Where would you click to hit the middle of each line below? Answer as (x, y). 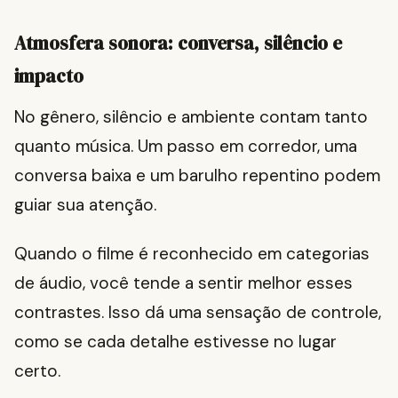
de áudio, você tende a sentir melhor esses (183, 283)
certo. (37, 371)
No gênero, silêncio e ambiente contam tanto (191, 117)
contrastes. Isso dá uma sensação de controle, (198, 313)
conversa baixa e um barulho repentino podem (197, 176)
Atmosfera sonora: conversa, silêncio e (178, 44)
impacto (49, 76)
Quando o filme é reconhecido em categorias (192, 254)
